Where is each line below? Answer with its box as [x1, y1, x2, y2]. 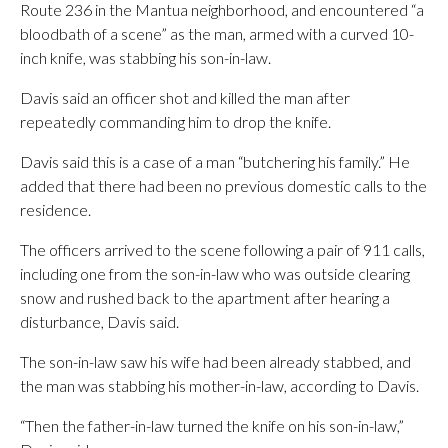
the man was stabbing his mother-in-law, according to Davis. [20, 376, 419, 395]
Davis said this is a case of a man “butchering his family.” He [20, 152, 410, 171]
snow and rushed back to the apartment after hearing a [20, 288, 390, 307]
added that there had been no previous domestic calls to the [20, 176, 427, 195]
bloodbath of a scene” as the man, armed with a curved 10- [20, 24, 414, 43]
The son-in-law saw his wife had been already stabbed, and [20, 352, 411, 371]
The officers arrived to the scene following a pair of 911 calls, [20, 240, 425, 259]
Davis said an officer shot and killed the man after [20, 88, 350, 107]
